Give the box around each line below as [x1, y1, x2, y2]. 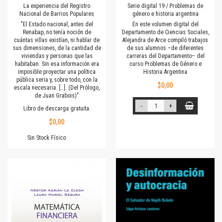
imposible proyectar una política [18, 68, 96, 76]
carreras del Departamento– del [126, 53, 205, 60]
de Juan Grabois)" [35, 92, 79, 100]
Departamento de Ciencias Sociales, [121, 29, 209, 36]
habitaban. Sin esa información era [14, 60, 99, 68]
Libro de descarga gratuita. [23, 105, 91, 112]
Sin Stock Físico [27, 134, 66, 142]
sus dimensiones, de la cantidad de [12, 45, 101, 52]
